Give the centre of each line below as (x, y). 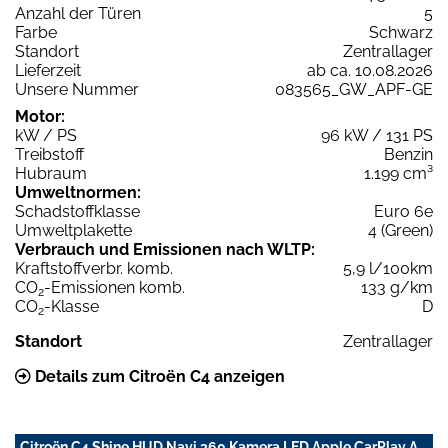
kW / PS (46, 135)
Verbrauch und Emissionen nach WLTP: (165, 249)
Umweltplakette (73, 230)
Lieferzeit (48, 70)
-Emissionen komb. (114, 287)
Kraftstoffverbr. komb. (94, 268)
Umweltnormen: (78, 192)
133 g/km (397, 287)
